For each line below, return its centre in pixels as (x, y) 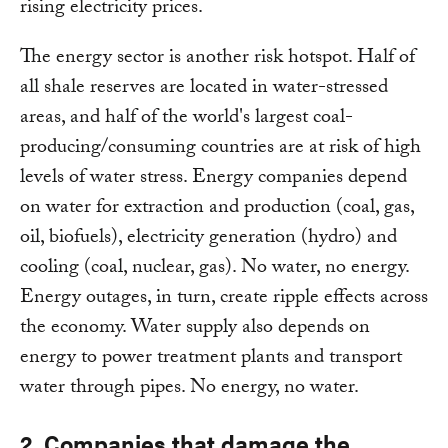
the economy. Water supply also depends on (195, 329)
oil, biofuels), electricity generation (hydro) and (208, 239)
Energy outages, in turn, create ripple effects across (224, 299)
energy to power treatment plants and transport (211, 359)
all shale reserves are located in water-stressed (204, 89)
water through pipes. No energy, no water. (189, 389)
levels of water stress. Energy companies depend (213, 179)
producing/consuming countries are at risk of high (220, 149)
